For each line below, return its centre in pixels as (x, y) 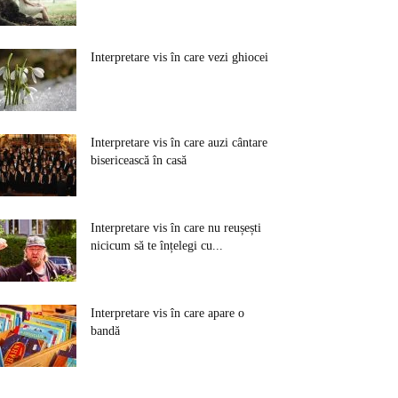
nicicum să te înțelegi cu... (157, 246)
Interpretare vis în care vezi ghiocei (179, 57)
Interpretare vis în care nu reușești (176, 228)
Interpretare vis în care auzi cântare (179, 143)
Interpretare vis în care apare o (167, 313)
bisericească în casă (139, 160)
